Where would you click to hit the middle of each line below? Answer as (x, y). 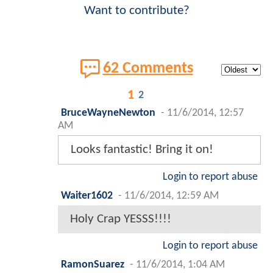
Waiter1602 (87, 196)
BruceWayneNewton (108, 113)
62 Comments (148, 69)
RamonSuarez (93, 264)
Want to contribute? (136, 10)
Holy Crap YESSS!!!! (121, 219)
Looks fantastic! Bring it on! (142, 149)
